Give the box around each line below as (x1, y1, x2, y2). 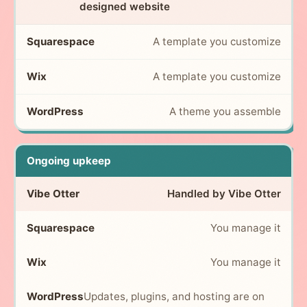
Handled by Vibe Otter (167, 186, 281, 200)
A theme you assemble (169, 104, 281, 118)
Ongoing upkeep (26, 153, 111, 167)
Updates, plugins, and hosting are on (83, 289, 265, 303)
